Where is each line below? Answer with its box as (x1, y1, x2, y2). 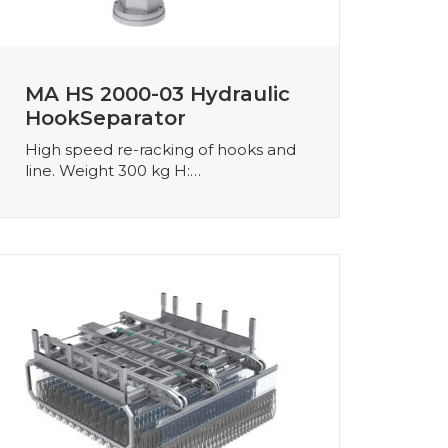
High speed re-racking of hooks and (25, 139, 296, 159)
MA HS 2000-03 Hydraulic (25, 81, 290, 106)
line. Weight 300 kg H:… (25, 160, 201, 180)
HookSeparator (25, 105, 186, 130)
